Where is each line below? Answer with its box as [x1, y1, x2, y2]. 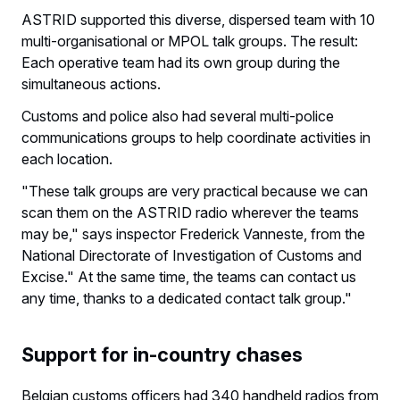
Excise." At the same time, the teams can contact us [21, 267, 356, 286]
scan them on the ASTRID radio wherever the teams [21, 203, 359, 221]
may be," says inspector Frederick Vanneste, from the [21, 224, 365, 243]
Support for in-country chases [21, 342, 303, 366]
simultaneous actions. [21, 74, 161, 93]
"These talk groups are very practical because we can [21, 181, 368, 200]
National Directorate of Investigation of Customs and [21, 246, 362, 264]
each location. [21, 149, 112, 168]
